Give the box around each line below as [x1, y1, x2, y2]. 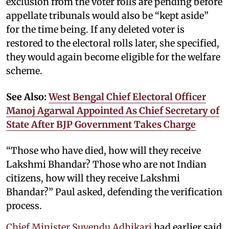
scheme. [6, 65, 42, 77]
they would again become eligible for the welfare [6, 51, 220, 63]
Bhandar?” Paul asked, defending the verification [6, 186, 222, 198]
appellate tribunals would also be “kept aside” [6, 10, 209, 21]
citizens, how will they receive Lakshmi [6, 172, 180, 184]
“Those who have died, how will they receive [6, 145, 201, 156]
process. [6, 200, 42, 212]
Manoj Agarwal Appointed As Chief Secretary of [6, 105, 219, 117]
